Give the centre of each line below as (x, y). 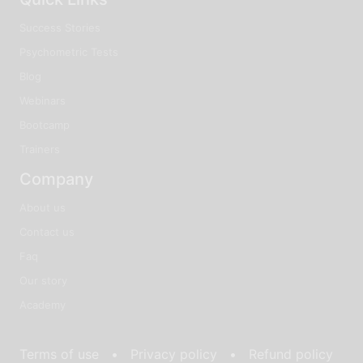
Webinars (43, 100)
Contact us (47, 231)
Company (56, 179)
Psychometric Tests (69, 51)
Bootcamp (45, 124)
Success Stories (60, 27)
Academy (43, 304)
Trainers (40, 149)
